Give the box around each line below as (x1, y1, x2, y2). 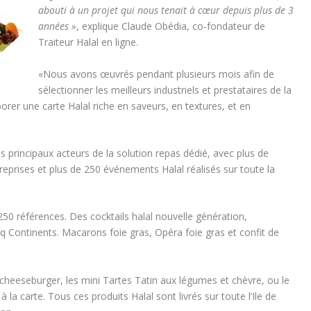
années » (37, 19, 76, 33)
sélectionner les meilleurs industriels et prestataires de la (37, 83, 292, 96)
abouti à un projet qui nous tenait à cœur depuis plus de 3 (37, 3, 294, 17)
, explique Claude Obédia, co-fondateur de (76, 19, 265, 33)
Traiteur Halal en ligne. (37, 35, 138, 49)
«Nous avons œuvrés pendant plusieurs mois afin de (37, 67, 274, 81)
